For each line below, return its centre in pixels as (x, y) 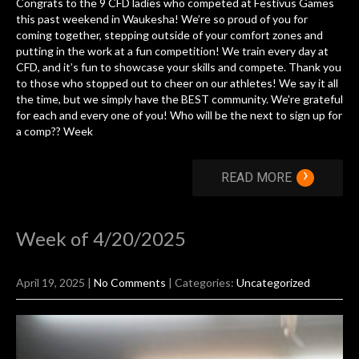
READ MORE (256, 178)
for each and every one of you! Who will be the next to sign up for (179, 115)
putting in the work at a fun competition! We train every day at (172, 51)
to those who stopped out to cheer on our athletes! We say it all (177, 83)
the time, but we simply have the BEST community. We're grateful (179, 99)
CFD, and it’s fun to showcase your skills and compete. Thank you (179, 67)
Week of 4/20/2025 (101, 239)
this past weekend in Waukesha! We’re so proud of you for (162, 19)
